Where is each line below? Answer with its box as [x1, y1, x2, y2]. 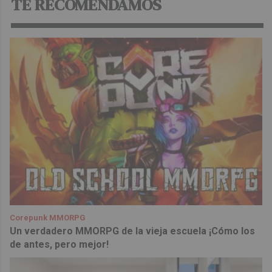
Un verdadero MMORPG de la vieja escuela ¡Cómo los [10, 225, 256, 237]
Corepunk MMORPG [10, 213, 86, 223]
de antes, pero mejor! [10, 239, 109, 251]
